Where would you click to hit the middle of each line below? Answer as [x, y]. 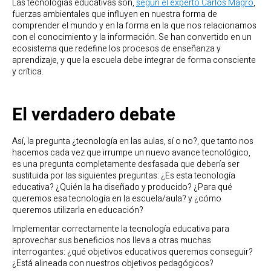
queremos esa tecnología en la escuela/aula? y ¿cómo [117, 199]
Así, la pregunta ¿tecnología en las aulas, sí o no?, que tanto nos [133, 142]
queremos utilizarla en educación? [78, 211]
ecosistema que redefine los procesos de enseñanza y [116, 49]
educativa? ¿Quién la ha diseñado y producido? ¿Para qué [122, 188]
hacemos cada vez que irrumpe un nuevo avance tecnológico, [131, 153]
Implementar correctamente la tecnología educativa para [121, 229]
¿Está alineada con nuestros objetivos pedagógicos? [113, 263]
